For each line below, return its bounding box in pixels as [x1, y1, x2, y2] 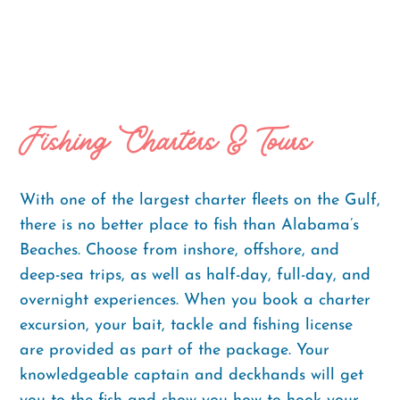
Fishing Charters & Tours [20, 117, 312, 164]
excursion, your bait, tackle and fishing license [20, 316, 353, 334]
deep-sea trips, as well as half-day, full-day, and [20, 266, 371, 284]
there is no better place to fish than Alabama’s [20, 216, 359, 234]
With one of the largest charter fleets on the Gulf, [20, 191, 380, 209]
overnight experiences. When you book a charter [20, 291, 371, 309]
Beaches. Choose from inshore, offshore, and [20, 241, 339, 259]
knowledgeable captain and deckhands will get [20, 366, 363, 384]
